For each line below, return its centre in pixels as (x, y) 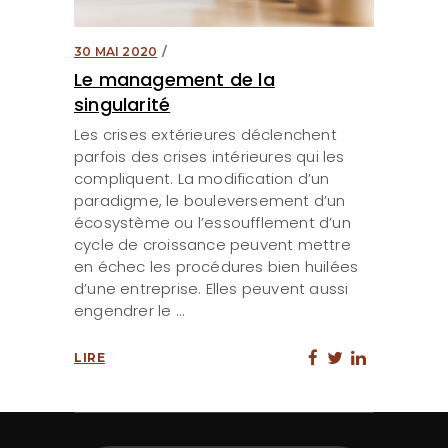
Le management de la (174, 80)
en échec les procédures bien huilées (216, 267)
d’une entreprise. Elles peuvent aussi (211, 289)
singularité (122, 105)
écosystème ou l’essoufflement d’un (212, 223)
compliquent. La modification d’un (202, 179)
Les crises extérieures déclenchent (205, 135)
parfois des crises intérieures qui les (209, 157)
